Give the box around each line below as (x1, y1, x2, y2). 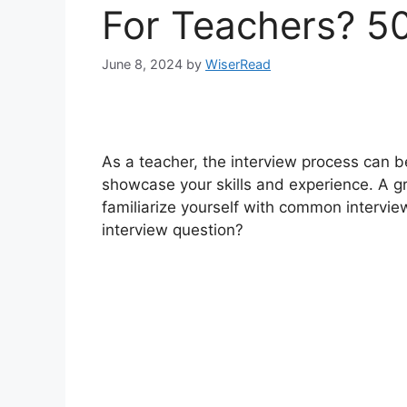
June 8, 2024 (102, 56, 183, 73)
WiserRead (205, 56, 271, 73)
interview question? (102, 220, 243, 239)
